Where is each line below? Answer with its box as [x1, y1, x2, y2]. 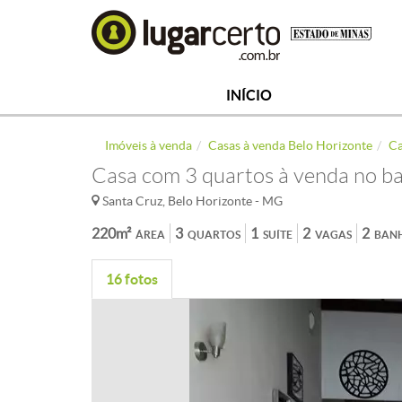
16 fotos [106, 271, 158, 287]
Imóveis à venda [105, 138, 192, 153]
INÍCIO [225, 87, 272, 103]
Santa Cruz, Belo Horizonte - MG [100, 194, 283, 208]
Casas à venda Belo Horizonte [208, 138, 372, 153]
